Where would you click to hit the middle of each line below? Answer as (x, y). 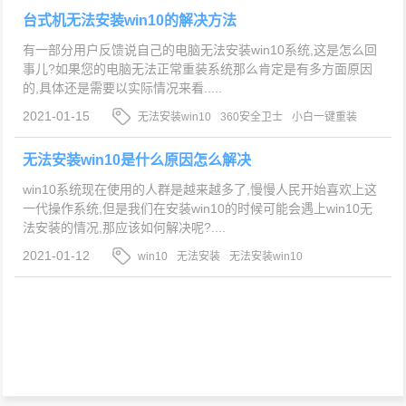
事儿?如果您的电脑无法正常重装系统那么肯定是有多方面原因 (197, 68)
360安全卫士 (252, 116)
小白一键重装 (325, 116)
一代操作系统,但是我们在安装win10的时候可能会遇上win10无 (197, 208)
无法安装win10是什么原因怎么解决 (136, 159)
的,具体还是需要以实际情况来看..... (122, 87)
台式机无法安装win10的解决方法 (129, 20)
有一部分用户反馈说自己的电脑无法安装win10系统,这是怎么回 (199, 49)
